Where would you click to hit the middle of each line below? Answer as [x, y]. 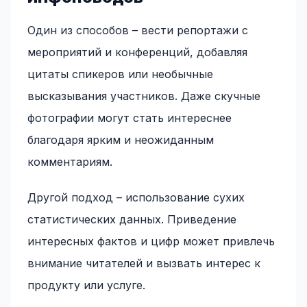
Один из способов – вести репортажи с [138, 30]
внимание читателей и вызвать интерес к [144, 263]
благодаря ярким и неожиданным [121, 140]
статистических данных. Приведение [132, 219]
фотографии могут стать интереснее [130, 118]
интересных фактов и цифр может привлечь [151, 241]
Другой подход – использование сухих [136, 197]
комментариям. [70, 162]
